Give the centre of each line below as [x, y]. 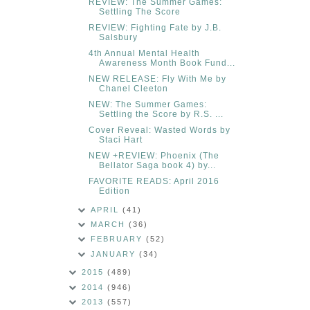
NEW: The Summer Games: [147, 104]
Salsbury [118, 37]
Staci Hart [120, 139]
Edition [114, 191]
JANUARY [115, 254]
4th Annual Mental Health [144, 53]
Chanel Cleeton [133, 88]
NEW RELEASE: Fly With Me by [157, 79]
